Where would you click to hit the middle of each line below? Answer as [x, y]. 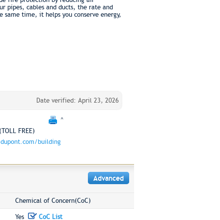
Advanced [108, 178]
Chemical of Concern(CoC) [53, 201]
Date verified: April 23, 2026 [77, 100]
